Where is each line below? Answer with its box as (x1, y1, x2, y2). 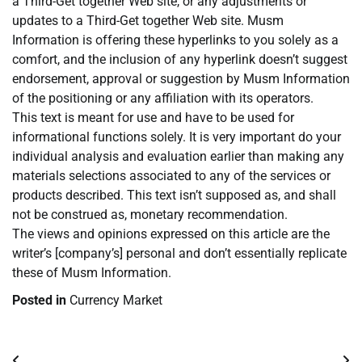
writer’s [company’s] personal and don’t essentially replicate (12, 246, 347, 262)
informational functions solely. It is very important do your (12, 129, 341, 145)
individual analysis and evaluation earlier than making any (12, 149, 344, 165)
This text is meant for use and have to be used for (12, 110, 294, 126)
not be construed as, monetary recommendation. (12, 207, 288, 223)
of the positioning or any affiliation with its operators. (12, 90, 314, 107)
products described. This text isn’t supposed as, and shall (12, 187, 336, 204)
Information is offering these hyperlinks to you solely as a (12, 32, 339, 48)
